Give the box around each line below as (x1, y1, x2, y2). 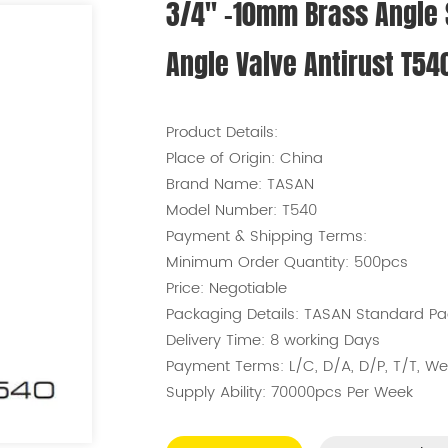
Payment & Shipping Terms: (165, 224, 367, 250)
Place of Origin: (165, 146, 275, 172)
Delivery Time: (165, 328, 265, 354)
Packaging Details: (165, 302, 299, 328)
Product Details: (165, 120, 278, 146)
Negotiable (208, 276, 287, 302)
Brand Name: (165, 172, 262, 198)
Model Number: (165, 198, 277, 224)
